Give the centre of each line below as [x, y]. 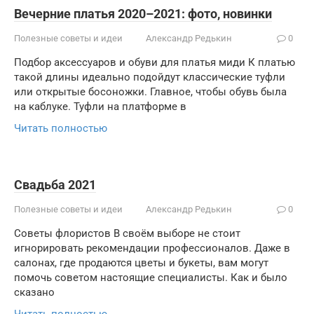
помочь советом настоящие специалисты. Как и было [151, 278]
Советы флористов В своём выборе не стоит [127, 233]
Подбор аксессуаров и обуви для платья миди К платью [155, 62]
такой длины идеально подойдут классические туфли [150, 77]
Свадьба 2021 [55, 185]
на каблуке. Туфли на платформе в [100, 107]
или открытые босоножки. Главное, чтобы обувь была [150, 92]
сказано [34, 292]
